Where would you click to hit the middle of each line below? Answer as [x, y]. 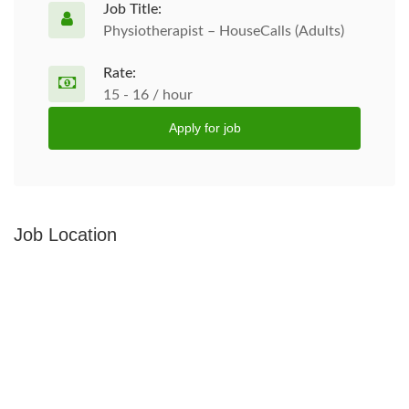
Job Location [65, 235]
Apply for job [204, 128]
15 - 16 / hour [148, 95]
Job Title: [132, 9]
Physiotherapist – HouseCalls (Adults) [224, 31]
